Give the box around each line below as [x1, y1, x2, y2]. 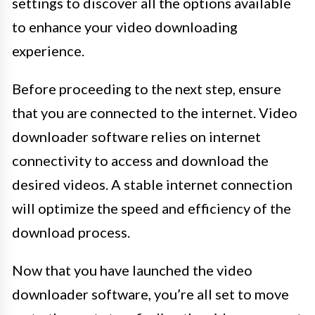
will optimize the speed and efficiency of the [12, 200, 291, 217]
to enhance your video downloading [12, 18, 238, 36]
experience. [12, 42, 84, 60]
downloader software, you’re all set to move [12, 285, 289, 303]
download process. [12, 224, 130, 241]
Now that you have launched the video [12, 262, 252, 279]
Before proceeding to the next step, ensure [12, 80, 281, 98]
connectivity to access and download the [12, 152, 269, 169]
